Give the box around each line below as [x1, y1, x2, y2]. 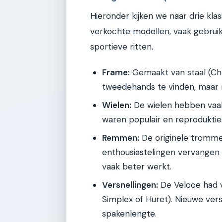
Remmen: [102, 132, 139, 144]
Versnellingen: [102, 179, 158, 191]
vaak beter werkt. [102, 161, 171, 172]
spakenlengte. [102, 208, 157, 220]
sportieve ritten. [90, 41, 153, 52]
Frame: [102, 67, 130, 78]
